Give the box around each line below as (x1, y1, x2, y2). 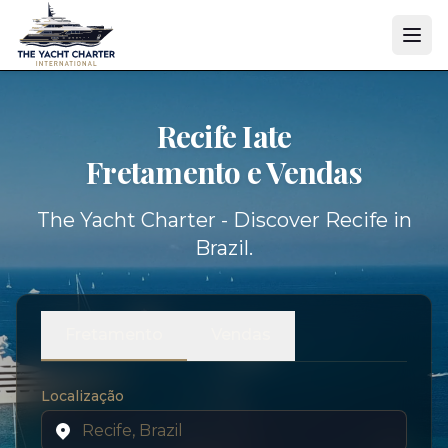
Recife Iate (156, 116, 292, 156)
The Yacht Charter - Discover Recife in (36, 208, 412, 232)
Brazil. (195, 236, 253, 260)
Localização (41, 387, 124, 405)
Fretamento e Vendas (86, 152, 362, 192)
